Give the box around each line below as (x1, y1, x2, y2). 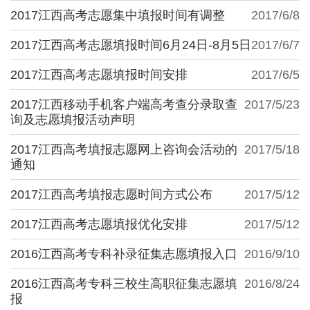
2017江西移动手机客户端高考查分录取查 (10, 97, 237, 111)
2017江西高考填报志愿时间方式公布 (10, 187, 212, 201)
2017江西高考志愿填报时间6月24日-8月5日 (10, 37, 251, 52)
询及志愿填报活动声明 (10, 112, 135, 127)
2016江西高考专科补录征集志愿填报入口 (10, 246, 237, 261)
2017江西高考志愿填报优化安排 (10, 217, 188, 231)
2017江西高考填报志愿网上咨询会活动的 (10, 142, 237, 156)
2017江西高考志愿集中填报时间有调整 (10, 8, 225, 22)
